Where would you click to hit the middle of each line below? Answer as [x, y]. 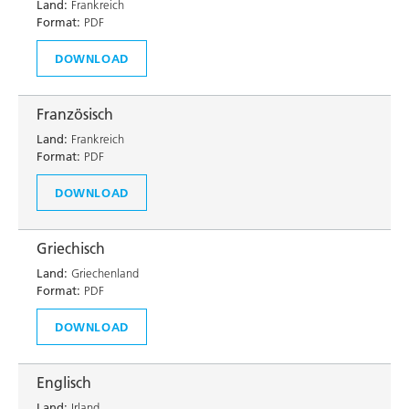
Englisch [64, 383]
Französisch [75, 114]
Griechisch [71, 248]
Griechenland [103, 273]
